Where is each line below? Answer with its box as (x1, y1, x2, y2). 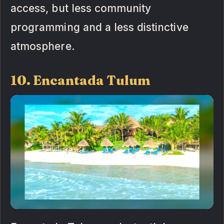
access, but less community (10, 2, 151, 15)
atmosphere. (10, 40, 75, 53)
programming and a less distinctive (10, 21, 188, 34)
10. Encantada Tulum (10, 72, 151, 89)
